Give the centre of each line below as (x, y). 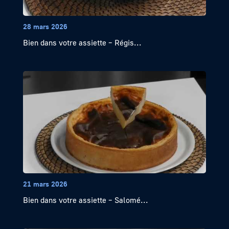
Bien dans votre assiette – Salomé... (85, 200)
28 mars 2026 (45, 27)
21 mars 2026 (45, 184)
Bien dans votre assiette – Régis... (82, 43)
